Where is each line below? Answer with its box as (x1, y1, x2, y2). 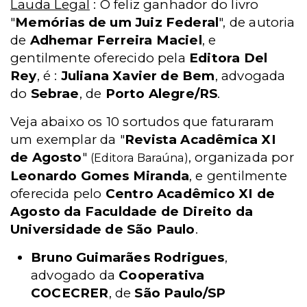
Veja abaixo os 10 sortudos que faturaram (10, 114, 275, 130)
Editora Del (189, 50, 268, 66)
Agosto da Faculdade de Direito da (10, 204, 254, 219)
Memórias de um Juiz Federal (15, 14, 219, 30)
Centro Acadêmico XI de (105, 186, 275, 201)
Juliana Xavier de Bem (60, 68, 215, 84)
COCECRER (31, 285, 109, 301)
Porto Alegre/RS (105, 86, 218, 101)
